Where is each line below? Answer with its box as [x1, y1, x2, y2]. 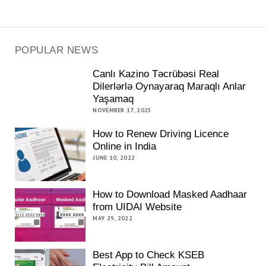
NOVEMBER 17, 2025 [93, 106, 152, 114]
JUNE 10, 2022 [93, 154, 135, 162]
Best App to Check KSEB [93, 249, 205, 261]
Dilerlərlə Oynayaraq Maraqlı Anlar [93, 80, 246, 92]
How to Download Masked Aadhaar [93, 188, 248, 200]
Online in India [93, 141, 157, 153]
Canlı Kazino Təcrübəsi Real [93, 68, 220, 80]
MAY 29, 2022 [93, 214, 132, 222]
